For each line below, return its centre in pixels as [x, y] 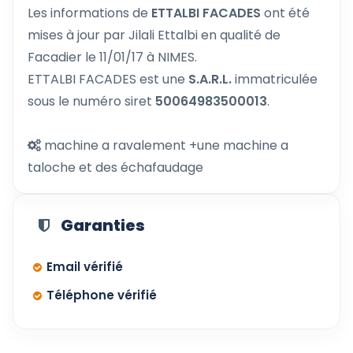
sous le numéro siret [91, 101]
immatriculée [275, 79]
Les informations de [89, 13]
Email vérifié [85, 267]
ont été [287, 13]
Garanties [103, 225]
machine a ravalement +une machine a [165, 145]
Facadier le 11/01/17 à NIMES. [112, 57]
